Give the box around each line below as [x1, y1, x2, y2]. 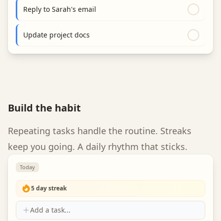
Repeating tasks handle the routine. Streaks [8, 125, 191, 137]
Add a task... [30, 205, 71, 215]
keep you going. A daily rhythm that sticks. [8, 141, 187, 152]
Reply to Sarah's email [23, 4, 96, 14]
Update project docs [23, 30, 90, 39]
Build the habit [8, 101, 81, 114]
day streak [35, 184, 67, 192]
